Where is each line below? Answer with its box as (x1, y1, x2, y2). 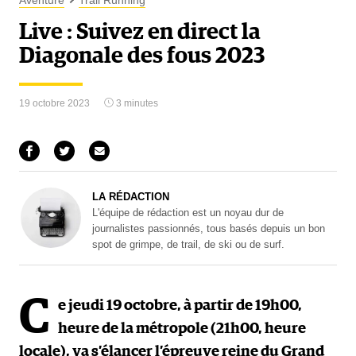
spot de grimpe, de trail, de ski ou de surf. (92, 238, 284, 250)
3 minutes (114, 98, 158, 109)
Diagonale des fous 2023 (19, 45, 265, 68)
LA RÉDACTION (92, 190, 169, 203)
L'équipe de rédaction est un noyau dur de (92, 206, 284, 219)
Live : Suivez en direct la (19, 21, 261, 44)
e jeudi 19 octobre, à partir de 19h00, (58, 298, 302, 313)
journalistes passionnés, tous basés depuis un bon (92, 222, 325, 234)
